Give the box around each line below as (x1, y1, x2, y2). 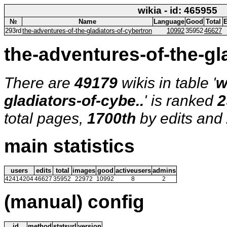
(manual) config (4, 191, 144, 212)
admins (153, 166, 176, 174)
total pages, (4, 109, 87, 127)
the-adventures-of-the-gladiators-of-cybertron (22, 27, 152, 34)
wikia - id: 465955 (137, 5, 217, 16)
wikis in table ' (118, 73, 216, 91)
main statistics (4, 135, 135, 157)
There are (4, 73, 74, 91)
